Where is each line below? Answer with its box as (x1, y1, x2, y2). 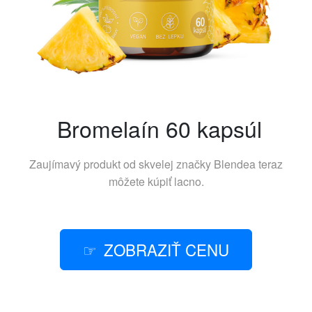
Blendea (214, 156, 256, 173)
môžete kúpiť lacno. (108, 173, 204, 190)
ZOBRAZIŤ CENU (104, 238, 229, 261)
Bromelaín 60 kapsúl (57, 112, 262, 145)
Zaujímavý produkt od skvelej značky (29, 156, 214, 173)
